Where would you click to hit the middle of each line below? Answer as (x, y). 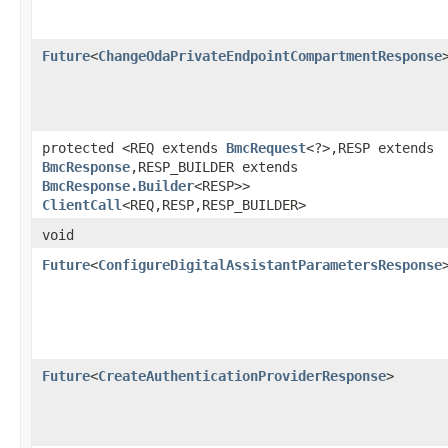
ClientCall (82, 204)
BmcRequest (266, 147)
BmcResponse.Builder (118, 185)
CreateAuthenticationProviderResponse (242, 375)
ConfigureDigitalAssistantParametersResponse (270, 264)
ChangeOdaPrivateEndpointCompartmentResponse (270, 55)
